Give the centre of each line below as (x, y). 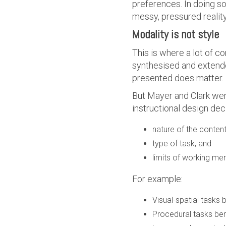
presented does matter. (178, 78)
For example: (157, 179)
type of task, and (182, 144)
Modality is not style (176, 35)
